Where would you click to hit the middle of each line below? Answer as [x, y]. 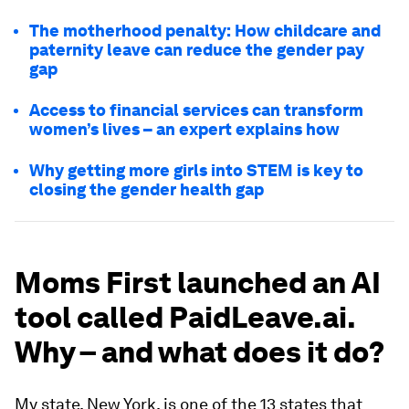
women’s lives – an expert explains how [184, 130]
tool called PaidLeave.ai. [185, 318]
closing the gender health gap [147, 190]
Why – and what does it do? [199, 352]
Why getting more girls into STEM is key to [196, 171]
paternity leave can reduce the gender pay [197, 50]
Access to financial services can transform [196, 110]
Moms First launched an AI [198, 283]
